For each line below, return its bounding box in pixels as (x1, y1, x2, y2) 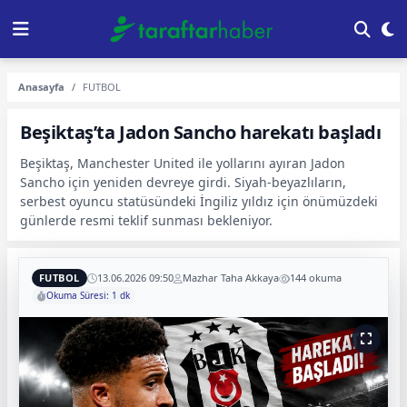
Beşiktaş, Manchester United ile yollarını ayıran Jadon (20, 154, 345, 172)
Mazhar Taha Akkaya (182, 271, 279, 284)
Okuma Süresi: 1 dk (46, 289, 130, 302)
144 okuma (289, 271, 342, 284)
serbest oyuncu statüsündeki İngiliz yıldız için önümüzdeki (20, 193, 378, 210)
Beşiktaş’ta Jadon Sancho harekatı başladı (20, 120, 382, 144)
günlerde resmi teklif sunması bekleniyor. (20, 212, 273, 229)
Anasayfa (18, 80, 65, 94)
